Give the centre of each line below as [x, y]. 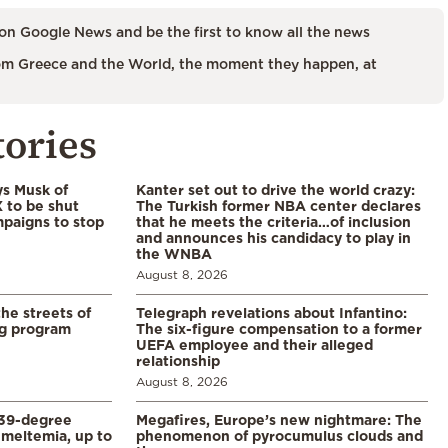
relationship [178, 361]
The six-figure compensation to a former [279, 329]
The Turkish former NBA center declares [278, 206]
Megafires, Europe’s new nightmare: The [279, 420]
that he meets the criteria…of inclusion [273, 222]
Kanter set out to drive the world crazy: [275, 190]
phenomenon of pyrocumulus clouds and [279, 436]
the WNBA [174, 254]
